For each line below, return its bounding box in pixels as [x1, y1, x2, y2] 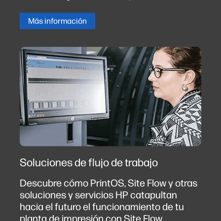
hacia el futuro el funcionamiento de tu [20, 201, 184, 213]
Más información [28, 16, 87, 26]
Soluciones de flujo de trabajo [20, 156, 158, 169]
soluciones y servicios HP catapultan [20, 189, 177, 201]
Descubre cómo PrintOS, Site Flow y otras [20, 177, 197, 189]
